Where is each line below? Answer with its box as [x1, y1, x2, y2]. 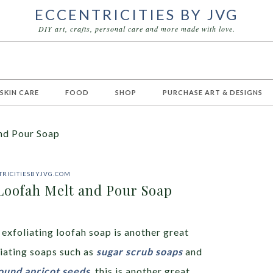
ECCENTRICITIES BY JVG [35, 5, 238, 23]
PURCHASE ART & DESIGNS [163, 88, 263, 96]
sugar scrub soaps [96, 246, 183, 257]
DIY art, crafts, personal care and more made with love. [38, 24, 235, 34]
